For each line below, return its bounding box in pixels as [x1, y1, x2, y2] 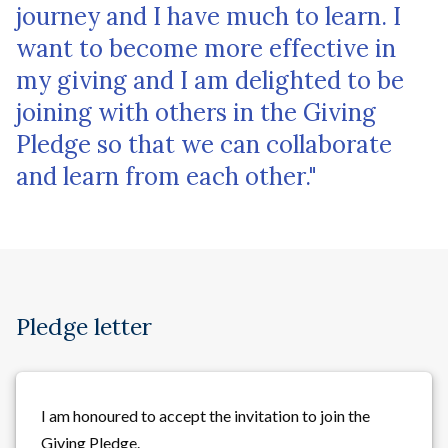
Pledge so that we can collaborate [16, 128, 392, 160]
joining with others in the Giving [16, 96, 376, 128]
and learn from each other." [16, 160, 317, 192]
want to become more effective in [16, 32, 396, 64]
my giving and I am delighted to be [16, 64, 404, 96]
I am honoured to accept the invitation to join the [41, 405, 370, 425]
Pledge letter [16, 311, 152, 341]
